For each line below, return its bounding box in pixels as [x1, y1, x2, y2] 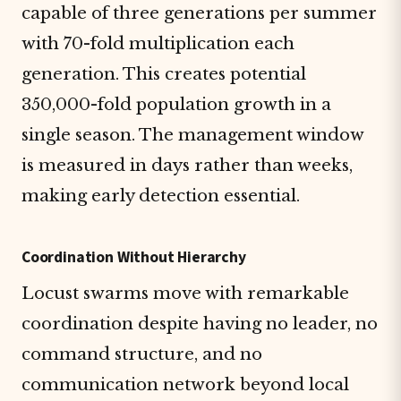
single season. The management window [21, 124, 363, 145]
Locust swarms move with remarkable [21, 283, 349, 303]
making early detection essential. [21, 185, 300, 206]
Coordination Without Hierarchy [21, 246, 246, 269]
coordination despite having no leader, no [21, 313, 378, 334]
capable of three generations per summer [21, 3, 377, 23]
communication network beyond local [21, 374, 349, 395]
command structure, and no [21, 344, 262, 364]
